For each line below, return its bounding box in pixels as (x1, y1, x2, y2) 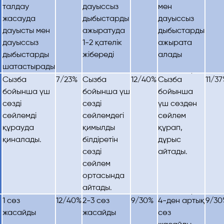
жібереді (82, 49, 114, 59)
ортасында (82, 170, 124, 180)
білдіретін (82, 134, 118, 144)
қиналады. (2, 134, 41, 144)
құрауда (2, 122, 34, 132)
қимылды (82, 122, 115, 132)
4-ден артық (158, 195, 204, 205)
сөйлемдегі (82, 110, 124, 120)
